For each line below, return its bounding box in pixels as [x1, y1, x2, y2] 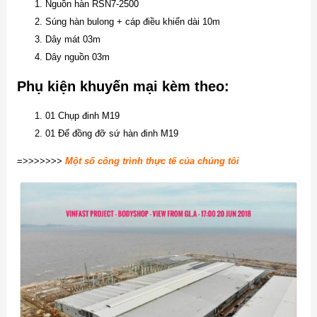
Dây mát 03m [45, 34, 100, 45]
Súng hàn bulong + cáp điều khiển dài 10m [45, 16, 220, 28]
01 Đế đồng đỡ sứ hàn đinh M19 [45, 128, 178, 139]
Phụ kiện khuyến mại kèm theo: [16, 78, 229, 94]
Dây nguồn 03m [45, 52, 110, 63]
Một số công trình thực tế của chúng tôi [64, 155, 239, 166]
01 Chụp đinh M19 [45, 110, 120, 122]
